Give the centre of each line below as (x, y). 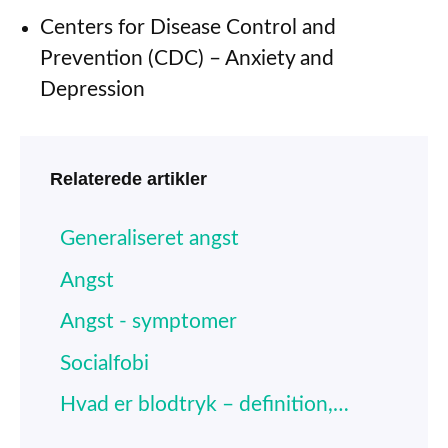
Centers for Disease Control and (188, 27)
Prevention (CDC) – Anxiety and (187, 58)
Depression (92, 89)
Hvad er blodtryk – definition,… (204, 405)
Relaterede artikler (128, 179)
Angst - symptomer (148, 322)
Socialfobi (104, 363)
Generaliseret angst (149, 239)
